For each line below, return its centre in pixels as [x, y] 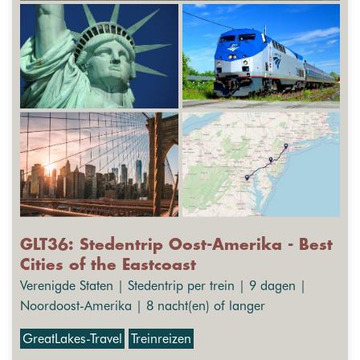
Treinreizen [161, 338]
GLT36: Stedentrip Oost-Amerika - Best [176, 245]
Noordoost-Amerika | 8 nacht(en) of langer [143, 305]
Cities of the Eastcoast [108, 265]
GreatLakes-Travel [72, 338]
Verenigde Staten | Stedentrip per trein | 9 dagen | [163, 285]
